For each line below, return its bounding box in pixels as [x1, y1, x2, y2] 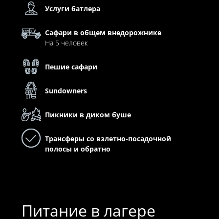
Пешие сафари [44, 62, 97, 71]
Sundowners [44, 86, 87, 95]
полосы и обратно [44, 144, 110, 153]
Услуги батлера [44, 3, 100, 13]
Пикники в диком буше [44, 109, 131, 119]
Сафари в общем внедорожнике [44, 27, 161, 37]
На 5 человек [44, 38, 88, 47]
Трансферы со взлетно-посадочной [44, 133, 171, 143]
